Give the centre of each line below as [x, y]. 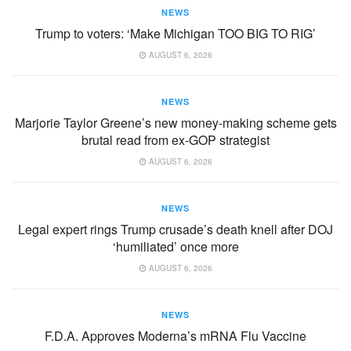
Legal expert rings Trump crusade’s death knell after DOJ [175, 229]
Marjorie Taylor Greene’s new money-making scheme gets [175, 122]
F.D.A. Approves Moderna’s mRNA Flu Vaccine [175, 335]
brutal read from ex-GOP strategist [175, 139]
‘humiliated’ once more [175, 246]
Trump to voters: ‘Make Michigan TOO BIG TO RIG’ [175, 33]
